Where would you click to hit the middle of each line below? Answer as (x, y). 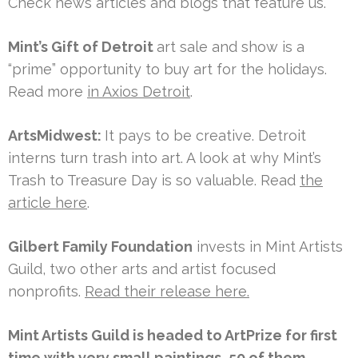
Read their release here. (167, 291)
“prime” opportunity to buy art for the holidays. (167, 69)
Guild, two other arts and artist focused (142, 268)
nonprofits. (46, 291)
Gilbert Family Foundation (100, 246)
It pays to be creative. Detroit (205, 135)
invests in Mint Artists (268, 246)
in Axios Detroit (139, 91)
